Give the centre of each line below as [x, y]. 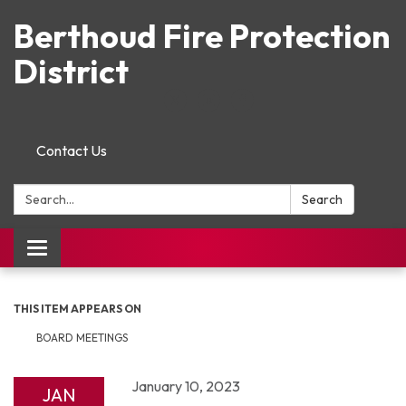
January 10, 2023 [186, 386]
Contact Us [72, 150]
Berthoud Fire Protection [202, 36]
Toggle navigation [92, 250]
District [71, 71]
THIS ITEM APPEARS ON [77, 309]
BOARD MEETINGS [82, 338]
